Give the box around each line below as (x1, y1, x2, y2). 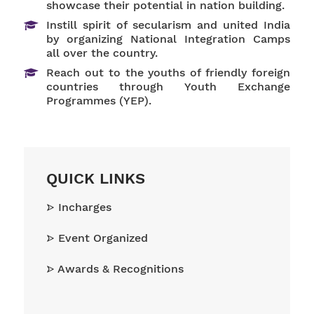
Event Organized (55, 231, 149, 245)
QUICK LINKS (46, 170, 146, 187)
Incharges (55, 200, 112, 214)
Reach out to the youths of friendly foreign (46, 65, 290, 79)
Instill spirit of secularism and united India (46, 18, 290, 32)
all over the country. (46, 46, 158, 60)
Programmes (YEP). (46, 93, 152, 107)
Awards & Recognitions (55, 262, 184, 275)
